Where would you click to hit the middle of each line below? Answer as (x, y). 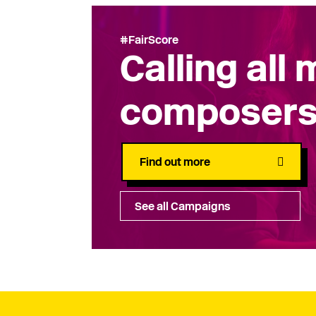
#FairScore (150, 40)
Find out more (175, 162)
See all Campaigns (183, 206)
